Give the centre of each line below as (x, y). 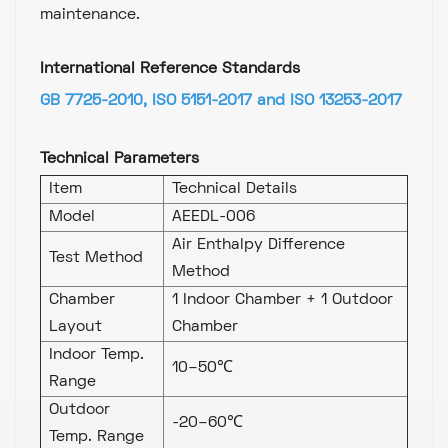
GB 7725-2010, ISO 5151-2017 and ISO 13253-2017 (221, 100)
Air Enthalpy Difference (258, 244)
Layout (75, 326)
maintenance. (90, 13)
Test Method (96, 257)
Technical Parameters (119, 158)
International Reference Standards (170, 68)
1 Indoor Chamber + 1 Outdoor (282, 299)
